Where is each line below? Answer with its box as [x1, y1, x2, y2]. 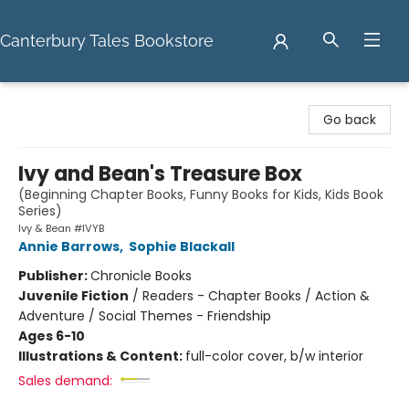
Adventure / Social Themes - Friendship [18, 307, 271, 325]
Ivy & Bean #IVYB [18, 221, 104, 236]
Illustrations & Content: [18, 347, 185, 365]
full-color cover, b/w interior [185, 347, 363, 365]
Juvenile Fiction [18, 287, 129, 305]
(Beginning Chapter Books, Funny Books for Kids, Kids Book [18, 185, 383, 204]
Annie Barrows [18, 237, 120, 256]
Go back [323, 110, 376, 129]
